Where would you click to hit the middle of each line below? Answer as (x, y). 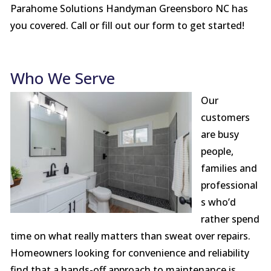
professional (229, 185)
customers (225, 118)
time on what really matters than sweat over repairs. (130, 236)
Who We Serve (62, 78)
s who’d (218, 202)
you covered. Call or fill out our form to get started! (127, 26)
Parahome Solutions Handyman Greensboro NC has (129, 9)
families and (229, 168)
